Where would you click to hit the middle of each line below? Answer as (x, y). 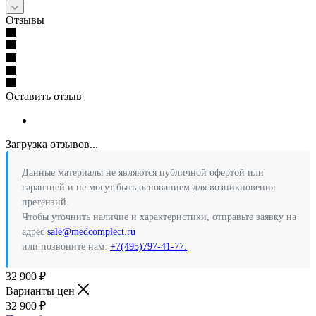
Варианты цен (42, 291)
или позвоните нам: (66, 247)
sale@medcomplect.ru (91, 232)
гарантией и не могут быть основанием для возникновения (148, 188)
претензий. (45, 202)
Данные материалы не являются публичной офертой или (143, 173)
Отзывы (25, 20)
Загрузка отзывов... (52, 145)
